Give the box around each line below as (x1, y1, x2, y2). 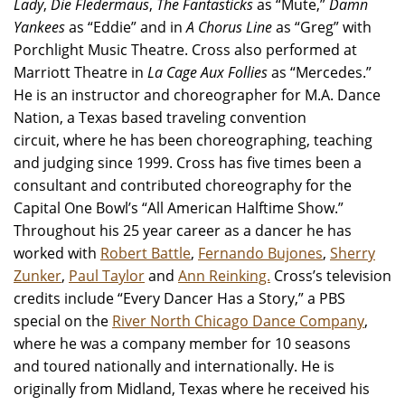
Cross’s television (270, 266, 391, 286)
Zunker (14, 266, 61, 286)
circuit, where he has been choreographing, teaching (14, 130, 372, 150)
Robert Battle (100, 243, 191, 263)
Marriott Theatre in (14, 62, 147, 82)
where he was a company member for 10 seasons (14, 334, 351, 353)
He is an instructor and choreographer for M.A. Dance (14, 85, 381, 105)
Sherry (330, 243, 375, 263)
